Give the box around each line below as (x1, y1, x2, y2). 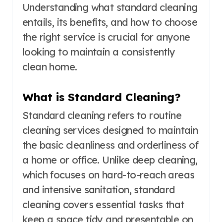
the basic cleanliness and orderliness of (22, 138, 198, 151)
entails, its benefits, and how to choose (22, 16, 197, 29)
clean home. (22, 60, 77, 73)
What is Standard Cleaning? (22, 90, 181, 105)
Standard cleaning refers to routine (22, 109, 181, 121)
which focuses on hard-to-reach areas (22, 168, 195, 181)
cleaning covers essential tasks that (22, 198, 184, 211)
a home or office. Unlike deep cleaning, (22, 153, 198, 166)
